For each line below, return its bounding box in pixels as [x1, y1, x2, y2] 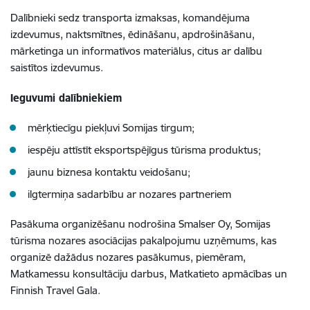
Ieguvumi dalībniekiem [10, 91, 122, 105]
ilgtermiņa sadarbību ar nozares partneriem [28, 188, 231, 201]
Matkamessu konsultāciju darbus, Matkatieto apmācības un [10, 267, 287, 281]
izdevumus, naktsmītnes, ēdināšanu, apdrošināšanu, [10, 28, 255, 42]
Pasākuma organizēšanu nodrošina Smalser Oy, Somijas [10, 217, 271, 231]
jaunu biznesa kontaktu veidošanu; [28, 165, 190, 179]
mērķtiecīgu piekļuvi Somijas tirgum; [28, 121, 194, 135]
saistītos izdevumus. [10, 61, 103, 75]
